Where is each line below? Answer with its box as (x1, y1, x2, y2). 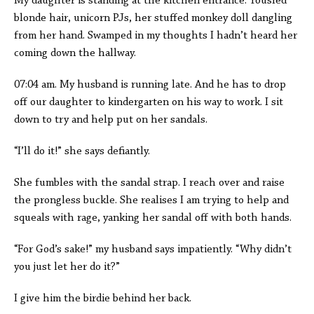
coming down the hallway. (14, 48, 142, 59)
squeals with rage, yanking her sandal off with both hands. (14, 212, 292, 224)
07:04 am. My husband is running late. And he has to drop (14, 79, 286, 90)
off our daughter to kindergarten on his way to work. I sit (14, 97, 283, 108)
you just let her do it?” (14, 261, 120, 273)
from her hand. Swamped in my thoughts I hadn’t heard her (14, 30, 297, 41)
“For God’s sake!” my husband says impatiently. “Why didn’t (14, 244, 292, 255)
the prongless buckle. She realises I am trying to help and (14, 195, 289, 206)
